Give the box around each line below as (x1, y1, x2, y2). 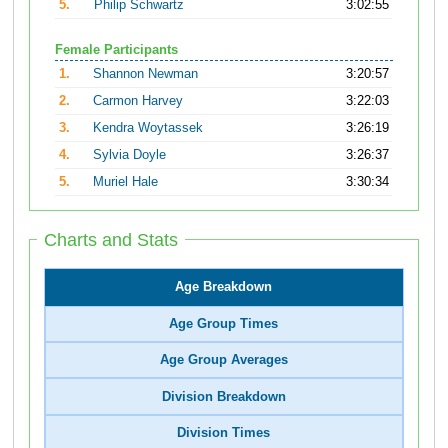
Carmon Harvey (93, 94, 184, 109)
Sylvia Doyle (93, 148, 167, 163)
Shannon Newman (93, 67, 199, 82)
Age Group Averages (159, 353, 288, 368)
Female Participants (55, 43, 178, 58)
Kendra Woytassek (93, 121, 204, 136)
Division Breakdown (161, 389, 286, 404)
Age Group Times (169, 316, 279, 331)
